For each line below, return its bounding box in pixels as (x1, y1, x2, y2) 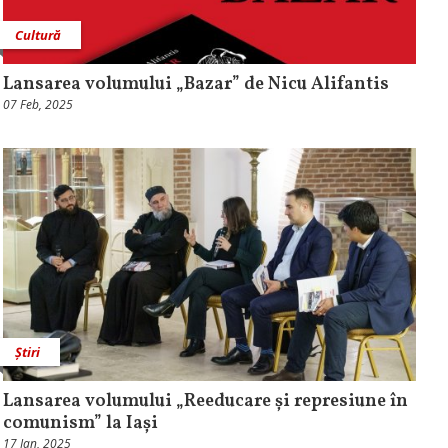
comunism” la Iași (2, 410, 158, 436)
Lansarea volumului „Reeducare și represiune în (2, 388, 408, 414)
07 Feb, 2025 (2, 96, 73, 114)
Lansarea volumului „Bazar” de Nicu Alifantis (2, 72, 389, 98)
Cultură (14, 26, 61, 45)
